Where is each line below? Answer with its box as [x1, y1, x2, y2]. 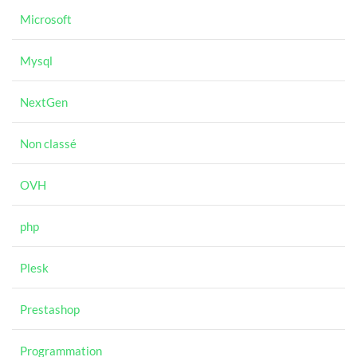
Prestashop [20, 302, 80, 316]
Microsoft [20, 12, 72, 26]
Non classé [20, 136, 76, 151]
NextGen [20, 95, 68, 109]
